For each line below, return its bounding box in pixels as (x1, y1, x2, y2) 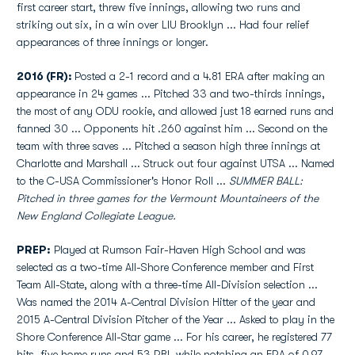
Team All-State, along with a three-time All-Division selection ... (17, 278, 318, 291)
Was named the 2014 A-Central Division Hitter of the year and (17, 296, 315, 308)
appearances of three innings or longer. (17, 36, 208, 48)
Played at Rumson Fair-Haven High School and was (51, 243, 306, 256)
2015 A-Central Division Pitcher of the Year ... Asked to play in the (17, 313, 334, 326)
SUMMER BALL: (229, 174, 303, 187)
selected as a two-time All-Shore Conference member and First (17, 261, 314, 273)
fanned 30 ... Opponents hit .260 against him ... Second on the (17, 122, 327, 135)
